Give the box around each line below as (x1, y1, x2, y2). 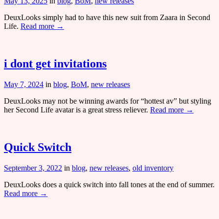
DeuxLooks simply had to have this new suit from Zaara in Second (4, 13, 210, 22)
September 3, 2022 (4, 163, 62, 172)
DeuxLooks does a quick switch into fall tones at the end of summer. (4, 180, 215, 189)
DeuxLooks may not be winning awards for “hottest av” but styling (4, 96, 211, 105)
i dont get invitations (4, 57, 107, 70)
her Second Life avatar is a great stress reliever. (4, 105, 150, 114)
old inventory (132, 163, 174, 172)
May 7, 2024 (4, 80, 44, 88)
